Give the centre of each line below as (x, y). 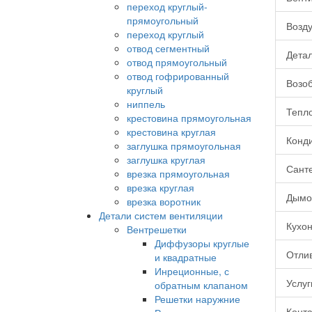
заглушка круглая (166, 160)
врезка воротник (164, 202)
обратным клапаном (201, 285)
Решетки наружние (197, 299)
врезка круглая (161, 188)
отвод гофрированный (178, 76)
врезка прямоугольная (178, 174)
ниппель (146, 104)
